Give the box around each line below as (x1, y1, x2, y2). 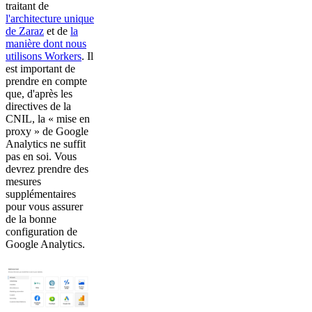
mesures (6, 175, 41, 187)
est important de (6, 62, 75, 75)
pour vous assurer (6, 200, 83, 212)
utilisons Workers (6, 49, 81, 62)
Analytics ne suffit (6, 137, 86, 150)
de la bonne (6, 212, 56, 225)
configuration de (6, 225, 77, 237)
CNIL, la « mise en (6, 112, 90, 125)
